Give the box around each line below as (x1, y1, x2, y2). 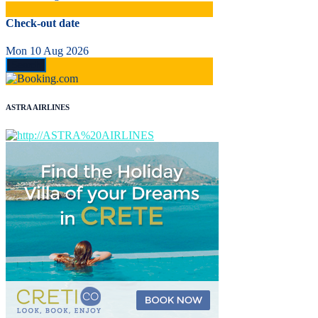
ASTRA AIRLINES (6, 102, 70, 111)
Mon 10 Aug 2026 (6, 44, 89, 57)
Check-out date (6, 16, 79, 29)
